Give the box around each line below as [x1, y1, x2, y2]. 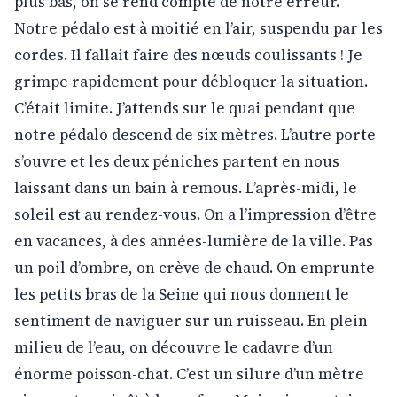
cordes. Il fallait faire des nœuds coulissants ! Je [14, 43, 362, 66]
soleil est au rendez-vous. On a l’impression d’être [14, 203, 377, 225]
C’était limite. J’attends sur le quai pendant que [14, 97, 355, 119]
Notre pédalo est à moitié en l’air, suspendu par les [14, 17, 383, 39]
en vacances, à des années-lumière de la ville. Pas [14, 230, 373, 252]
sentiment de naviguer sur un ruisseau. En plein [14, 309, 368, 331]
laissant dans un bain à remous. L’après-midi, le [14, 176, 357, 198]
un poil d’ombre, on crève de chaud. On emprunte [14, 256, 375, 278]
